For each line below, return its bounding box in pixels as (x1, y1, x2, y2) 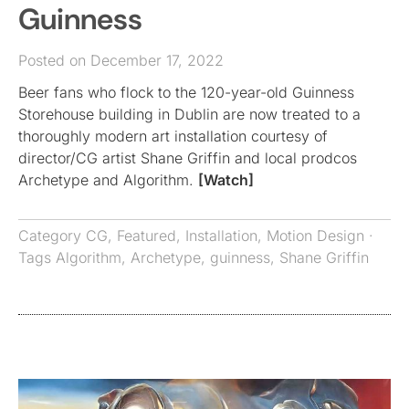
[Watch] (198, 170, 254, 189)
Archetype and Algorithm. (18, 170, 198, 189)
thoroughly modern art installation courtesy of (18, 126, 328, 145)
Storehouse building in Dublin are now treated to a (18, 104, 361, 123)
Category (18, 225, 86, 245)
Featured (117, 225, 176, 245)
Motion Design (267, 225, 364, 245)
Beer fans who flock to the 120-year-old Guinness (18, 82, 354, 101)
